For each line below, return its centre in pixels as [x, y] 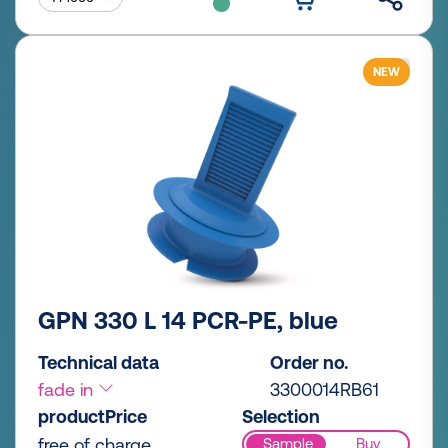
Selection [281, 416]
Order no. [309, 362]
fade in [68, 389]
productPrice [92, 416]
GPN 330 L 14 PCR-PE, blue [188, 320]
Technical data [98, 362]
